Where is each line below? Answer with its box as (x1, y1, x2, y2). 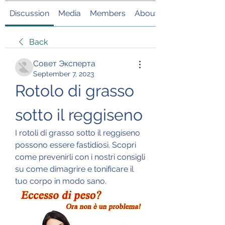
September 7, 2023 (33, 69, 94, 78)
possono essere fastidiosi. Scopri (15, 140, 136, 150)
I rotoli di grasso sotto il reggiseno (15, 128, 140, 138)
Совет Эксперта (33, 58, 95, 68)
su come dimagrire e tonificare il (15, 164, 134, 174)
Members (90, 8, 126, 18)
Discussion (10, 8, 49, 18)
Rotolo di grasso (15, 81, 134, 100)
